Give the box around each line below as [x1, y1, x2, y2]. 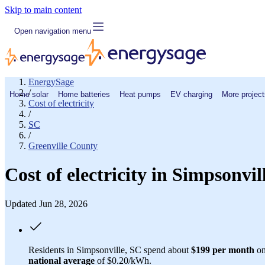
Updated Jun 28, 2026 [5, 198, 88, 209]
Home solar [9, 89, 49, 99]
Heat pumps [119, 89, 161, 99]
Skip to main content [5, 5, 82, 15]
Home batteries [58, 89, 110, 99]
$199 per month [191, 244, 254, 255]
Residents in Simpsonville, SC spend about [28, 244, 191, 255]
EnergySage [28, 77, 74, 87]
